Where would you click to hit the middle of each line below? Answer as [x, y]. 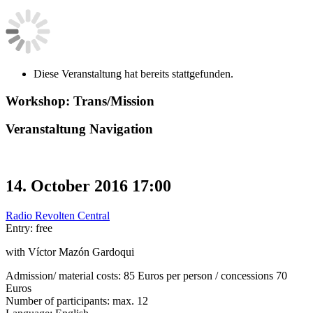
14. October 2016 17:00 [88, 185]
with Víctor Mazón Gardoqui [70, 252]
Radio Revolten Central [58, 215]
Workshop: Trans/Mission [80, 101]
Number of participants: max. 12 [77, 300]
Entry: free [29, 228]
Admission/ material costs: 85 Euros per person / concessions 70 [146, 275]
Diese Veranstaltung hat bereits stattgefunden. [133, 73]
